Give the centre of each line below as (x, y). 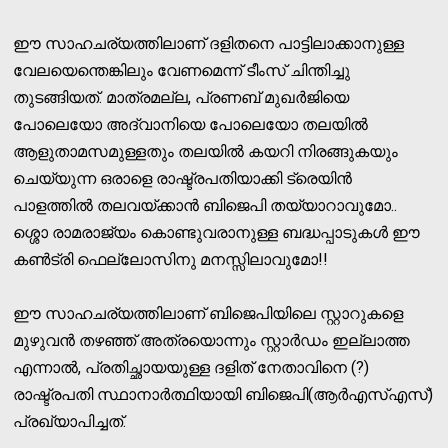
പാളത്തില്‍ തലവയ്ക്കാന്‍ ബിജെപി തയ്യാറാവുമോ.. (205, 205)
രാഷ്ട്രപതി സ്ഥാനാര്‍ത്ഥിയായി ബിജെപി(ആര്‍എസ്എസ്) (223, 394)
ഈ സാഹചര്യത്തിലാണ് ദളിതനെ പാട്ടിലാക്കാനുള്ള (209, 43)
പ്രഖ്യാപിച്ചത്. (70, 421)
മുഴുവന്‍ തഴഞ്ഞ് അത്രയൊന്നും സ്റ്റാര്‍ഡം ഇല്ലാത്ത (212, 340)
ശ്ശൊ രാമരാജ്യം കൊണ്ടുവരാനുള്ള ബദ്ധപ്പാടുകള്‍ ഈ (217, 232)
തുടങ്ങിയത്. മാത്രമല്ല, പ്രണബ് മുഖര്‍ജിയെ (181, 97)
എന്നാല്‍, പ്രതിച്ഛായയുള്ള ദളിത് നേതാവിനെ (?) (191, 367)
